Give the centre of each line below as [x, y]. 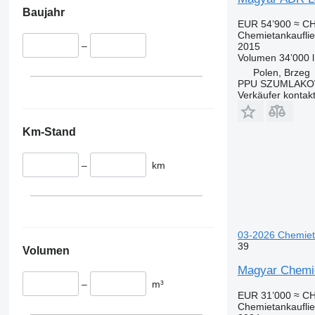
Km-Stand [49, 131]
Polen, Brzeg [281, 72]
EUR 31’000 [264, 295]
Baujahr [43, 13]
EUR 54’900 [264, 24]
